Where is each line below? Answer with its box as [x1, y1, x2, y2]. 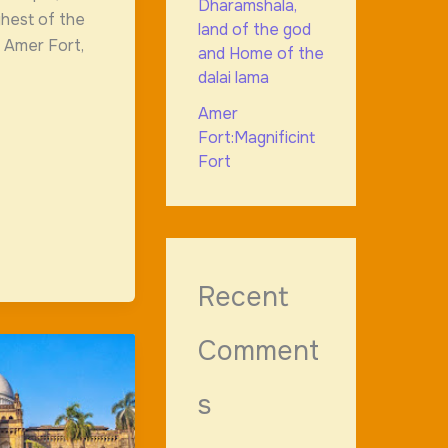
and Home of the [197, 43, 324, 65]
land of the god [197, 19, 311, 41]
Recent [197, 280, 289, 315]
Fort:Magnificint [197, 127, 315, 149]
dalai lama [197, 67, 269, 89]
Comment [197, 334, 319, 369]
